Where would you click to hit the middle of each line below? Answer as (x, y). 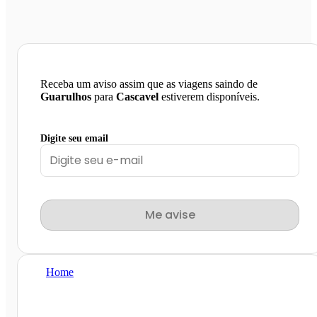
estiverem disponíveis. (209, 96)
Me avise (170, 214)
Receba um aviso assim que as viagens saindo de (149, 83)
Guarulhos (66, 96)
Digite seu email (74, 138)
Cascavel (137, 96)
